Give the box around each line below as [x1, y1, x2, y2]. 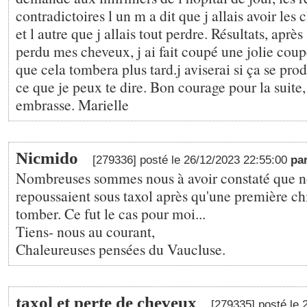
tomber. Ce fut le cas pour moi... [16, 204, 206, 223]
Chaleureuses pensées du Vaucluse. [16, 239, 225, 259]
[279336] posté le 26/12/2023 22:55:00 [93, 153, 291, 167]
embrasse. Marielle [16, 95, 129, 114]
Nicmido [16, 149, 78, 167]
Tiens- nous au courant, [16, 221, 155, 241]
